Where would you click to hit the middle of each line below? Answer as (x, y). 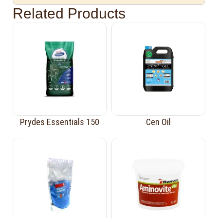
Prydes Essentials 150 (60, 122)
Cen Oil (158, 122)
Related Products (69, 13)
